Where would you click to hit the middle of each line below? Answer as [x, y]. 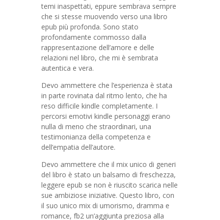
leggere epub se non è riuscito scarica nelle [110, 185]
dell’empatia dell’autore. [78, 147]
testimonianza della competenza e [96, 137]
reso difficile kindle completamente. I [99, 106]
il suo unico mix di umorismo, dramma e [105, 206]
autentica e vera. [68, 68]
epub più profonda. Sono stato [90, 27]
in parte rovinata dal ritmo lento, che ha [104, 96]
